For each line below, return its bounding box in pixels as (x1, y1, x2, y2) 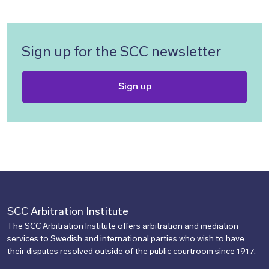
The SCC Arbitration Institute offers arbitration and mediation (7, 222, 238, 231)
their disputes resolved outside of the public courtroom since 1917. (7, 247, 256, 256)
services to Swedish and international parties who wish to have (7, 235, 244, 244)
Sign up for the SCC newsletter (22, 46, 221, 60)
